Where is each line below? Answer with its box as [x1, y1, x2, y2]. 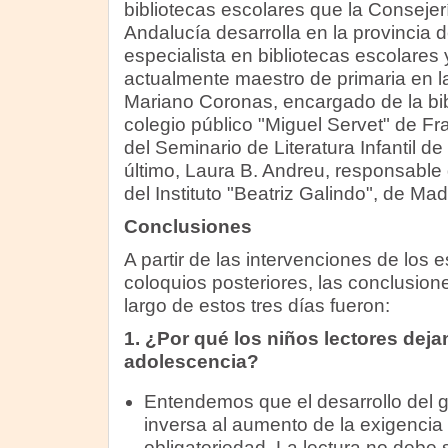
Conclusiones [123, 216, 252, 237]
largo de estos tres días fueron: [123, 295, 390, 316]
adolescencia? [123, 351, 259, 372]
